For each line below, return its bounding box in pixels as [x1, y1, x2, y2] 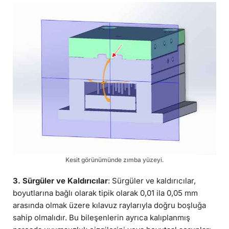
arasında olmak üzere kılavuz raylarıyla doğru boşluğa [13, 200, 206, 210]
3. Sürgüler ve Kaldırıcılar [13, 175, 108, 186]
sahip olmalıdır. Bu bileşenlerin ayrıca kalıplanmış [13, 212, 190, 222]
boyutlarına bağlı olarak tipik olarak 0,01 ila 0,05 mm [13, 188, 198, 198]
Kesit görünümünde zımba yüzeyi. [65, 155, 164, 164]
